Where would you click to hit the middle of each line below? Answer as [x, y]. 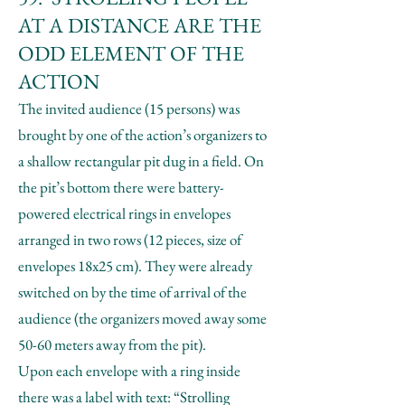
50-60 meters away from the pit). [112, 344]
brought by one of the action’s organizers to [142, 135]
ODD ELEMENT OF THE [131, 53]
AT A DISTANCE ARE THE [140, 25]
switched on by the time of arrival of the [132, 292]
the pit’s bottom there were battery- [121, 187]
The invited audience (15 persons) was [129, 108]
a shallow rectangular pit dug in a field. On [141, 161]
